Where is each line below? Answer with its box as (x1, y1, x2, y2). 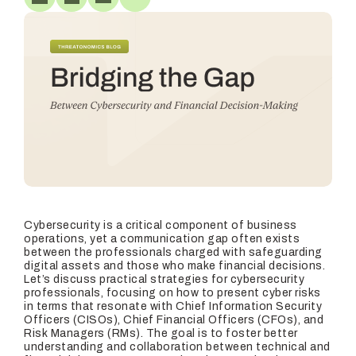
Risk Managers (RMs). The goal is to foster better (24, 327, 298, 339)
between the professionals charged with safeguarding (24, 246, 323, 258)
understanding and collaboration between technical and (24, 341, 331, 353)
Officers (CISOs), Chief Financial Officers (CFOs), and (24, 314, 323, 326)
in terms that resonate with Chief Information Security (24, 300, 322, 312)
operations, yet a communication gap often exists (24, 233, 300, 245)
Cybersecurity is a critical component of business (24, 219, 297, 231)
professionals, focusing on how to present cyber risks (24, 287, 321, 299)
